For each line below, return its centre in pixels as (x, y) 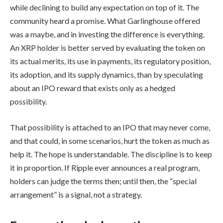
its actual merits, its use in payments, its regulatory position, (110, 61)
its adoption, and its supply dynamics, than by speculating (107, 75)
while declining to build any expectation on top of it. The (105, 7)
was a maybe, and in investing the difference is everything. (107, 34)
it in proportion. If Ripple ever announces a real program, (105, 167)
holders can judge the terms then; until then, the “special (103, 181)
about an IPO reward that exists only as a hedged (93, 88)
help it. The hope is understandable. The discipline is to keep (111, 154)
